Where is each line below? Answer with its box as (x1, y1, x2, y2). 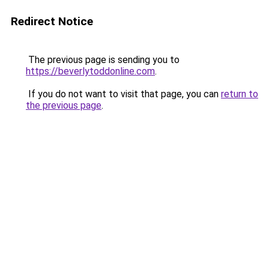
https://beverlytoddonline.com (26, 65, 155, 77)
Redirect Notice (11, 14, 93, 28)
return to (221, 88, 258, 100)
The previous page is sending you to (26, 54, 180, 65)
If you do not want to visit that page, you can (26, 88, 221, 100)
